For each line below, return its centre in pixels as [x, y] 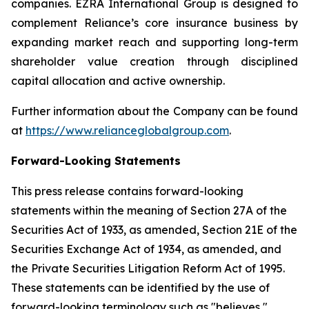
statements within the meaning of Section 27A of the [149, 210]
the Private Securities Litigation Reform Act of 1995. [148, 268]
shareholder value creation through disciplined [154, 61]
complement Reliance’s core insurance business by [154, 23]
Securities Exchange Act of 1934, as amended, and [146, 249]
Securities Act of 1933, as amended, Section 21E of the [154, 230]
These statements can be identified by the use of [140, 288]
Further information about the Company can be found [154, 111]
